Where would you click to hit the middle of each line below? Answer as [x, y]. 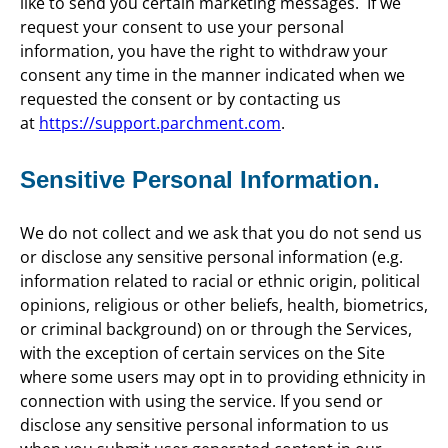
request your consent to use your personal [182, 26]
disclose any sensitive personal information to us [204, 425]
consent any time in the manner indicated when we [212, 74]
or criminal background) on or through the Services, [216, 329]
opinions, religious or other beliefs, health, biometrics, [224, 305]
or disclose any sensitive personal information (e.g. [211, 257]
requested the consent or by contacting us [180, 98]
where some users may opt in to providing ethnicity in [223, 377]
